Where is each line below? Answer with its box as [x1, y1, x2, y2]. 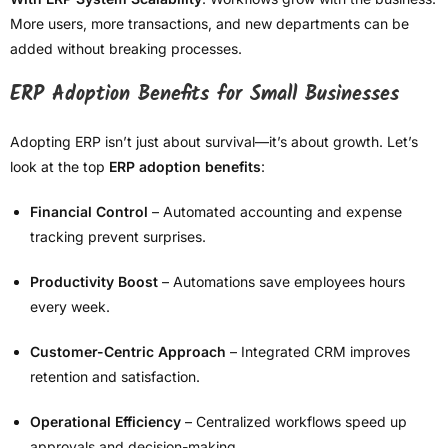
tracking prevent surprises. [30, 228, 206, 246]
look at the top [10, 158, 109, 176]
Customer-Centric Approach [30, 343, 226, 361]
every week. [30, 298, 110, 316]
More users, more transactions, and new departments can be [10, 15, 409, 33]
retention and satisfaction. [30, 368, 200, 386]
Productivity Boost [30, 273, 158, 291]
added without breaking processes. [10, 40, 242, 58]
